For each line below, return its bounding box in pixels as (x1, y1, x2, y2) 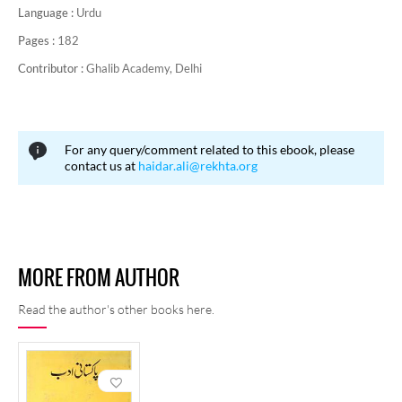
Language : (18, 5, 76, 20)
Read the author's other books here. (18, 301, 214, 317)
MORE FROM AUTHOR (18, 263, 179, 293)
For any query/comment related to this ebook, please (65, 142, 354, 157)
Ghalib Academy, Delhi (86, 61, 202, 75)
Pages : (18, 33, 57, 48)
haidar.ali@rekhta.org (138, 158, 258, 173)
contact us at (65, 158, 138, 173)
